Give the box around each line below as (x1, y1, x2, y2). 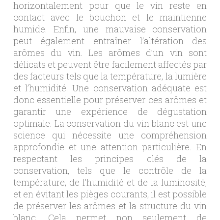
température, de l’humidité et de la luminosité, (13, 176, 207, 188)
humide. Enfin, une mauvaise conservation (13, 23, 207, 35)
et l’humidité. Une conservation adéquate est (13, 82, 207, 94)
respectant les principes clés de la (13, 152, 207, 165)
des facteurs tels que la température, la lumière (13, 70, 207, 82)
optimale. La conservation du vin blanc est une (13, 117, 207, 129)
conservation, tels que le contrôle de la (13, 164, 207, 176)
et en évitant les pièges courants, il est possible (13, 188, 207, 200)
